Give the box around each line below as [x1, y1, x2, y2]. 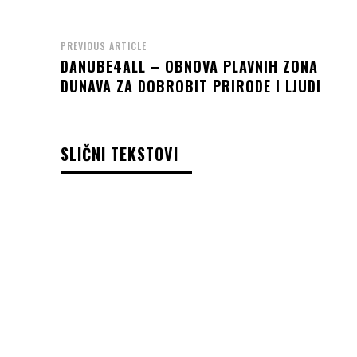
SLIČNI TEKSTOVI [61, 142, 178, 167]
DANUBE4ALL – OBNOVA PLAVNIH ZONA [61, 56, 318, 77]
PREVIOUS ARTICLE [61, 39, 147, 53]
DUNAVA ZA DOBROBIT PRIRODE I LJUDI [61, 76, 321, 97]
